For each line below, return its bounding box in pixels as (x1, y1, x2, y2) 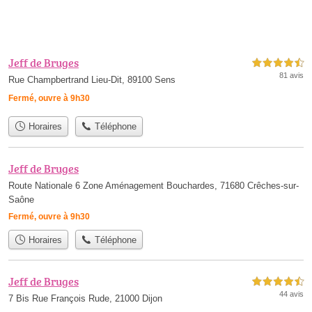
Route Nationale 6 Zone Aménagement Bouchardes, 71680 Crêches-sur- (8, 180, 299, 191)
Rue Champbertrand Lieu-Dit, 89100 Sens (8, 75, 175, 86)
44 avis (279, 289, 304, 298)
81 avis (279, 71, 304, 80)
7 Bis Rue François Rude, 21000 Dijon (8, 292, 162, 304)
